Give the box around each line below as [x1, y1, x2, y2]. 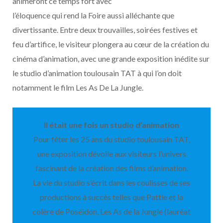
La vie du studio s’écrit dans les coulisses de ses [33, 178, 190, 187]
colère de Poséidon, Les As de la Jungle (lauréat [32, 207, 191, 216]
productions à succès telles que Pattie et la [40, 192, 183, 202]
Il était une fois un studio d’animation [44, 120, 179, 129]
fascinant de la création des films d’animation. [35, 163, 188, 173]
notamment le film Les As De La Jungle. [12, 83, 143, 92]
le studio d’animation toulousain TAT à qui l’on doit [12, 68, 182, 78]
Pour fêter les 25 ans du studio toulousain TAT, [33, 134, 190, 144]
